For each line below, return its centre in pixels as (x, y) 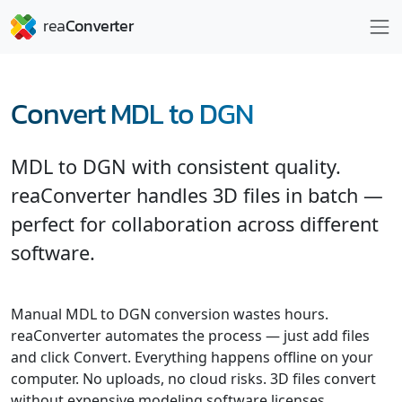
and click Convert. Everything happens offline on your (192, 357)
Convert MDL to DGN (132, 114)
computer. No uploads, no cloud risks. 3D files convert (193, 379)
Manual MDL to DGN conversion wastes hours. (170, 314)
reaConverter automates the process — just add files (190, 336)
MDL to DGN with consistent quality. (176, 166)
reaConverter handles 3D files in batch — (197, 195)
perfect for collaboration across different (195, 224)
